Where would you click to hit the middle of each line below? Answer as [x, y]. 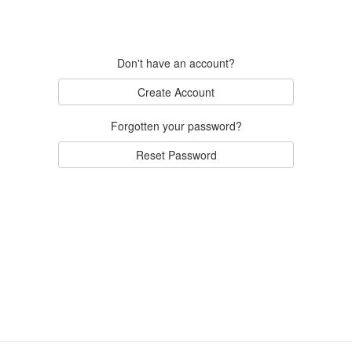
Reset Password [176, 155]
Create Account [176, 92]
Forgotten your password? [176, 126]
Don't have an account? [176, 63]
